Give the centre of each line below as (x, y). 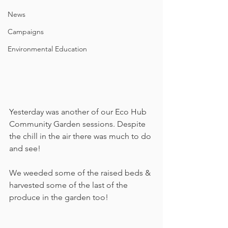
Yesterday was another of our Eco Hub (79, 112)
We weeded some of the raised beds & (81, 173)
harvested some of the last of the (69, 185)
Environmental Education (47, 49)
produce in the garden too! (59, 197)
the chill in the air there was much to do (81, 136)
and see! (25, 149)
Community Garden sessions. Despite (78, 124)
